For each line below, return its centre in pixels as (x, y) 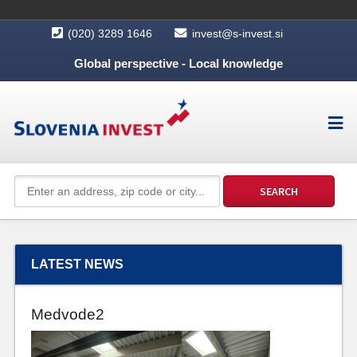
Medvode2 (67, 314)
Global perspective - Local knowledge (178, 63)
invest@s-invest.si (237, 33)
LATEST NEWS (77, 264)
